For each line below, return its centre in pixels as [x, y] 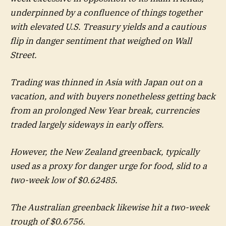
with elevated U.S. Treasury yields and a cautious [108, 26]
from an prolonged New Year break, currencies [105, 110]
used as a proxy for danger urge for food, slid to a [108, 166]
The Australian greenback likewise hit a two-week [110, 208]
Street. [23, 55]
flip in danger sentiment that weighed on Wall [101, 41]
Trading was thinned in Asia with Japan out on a [106, 82]
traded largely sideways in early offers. [87, 124]
